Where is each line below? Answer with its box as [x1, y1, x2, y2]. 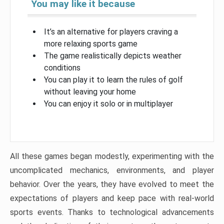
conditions [44, 62, 80, 72]
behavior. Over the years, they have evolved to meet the [10, 179, 214, 189]
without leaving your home [44, 86, 136, 96]
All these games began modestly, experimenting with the [10, 151, 214, 161]
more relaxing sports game [44, 38, 137, 48]
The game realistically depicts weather [44, 50, 181, 60]
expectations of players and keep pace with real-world [10, 193, 214, 203]
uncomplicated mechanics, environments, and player [10, 165, 214, 175]
